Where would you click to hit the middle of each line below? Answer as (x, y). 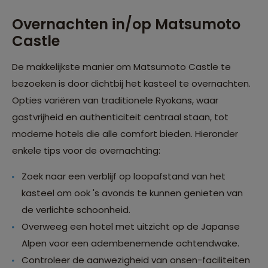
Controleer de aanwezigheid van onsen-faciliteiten (136, 260)
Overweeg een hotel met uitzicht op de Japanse (131, 227)
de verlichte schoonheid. (76, 210)
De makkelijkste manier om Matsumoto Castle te (121, 67)
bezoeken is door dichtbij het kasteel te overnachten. (131, 84)
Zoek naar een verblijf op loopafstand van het (124, 176)
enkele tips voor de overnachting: (86, 151)
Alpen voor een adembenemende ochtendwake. (130, 243)
